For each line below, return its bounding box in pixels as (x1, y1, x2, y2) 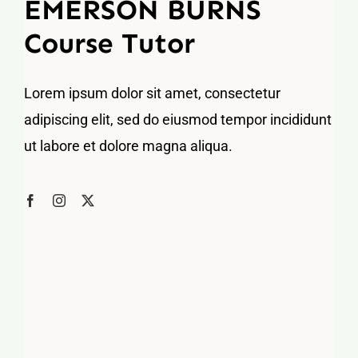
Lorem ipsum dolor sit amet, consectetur (23, 85, 280, 102)
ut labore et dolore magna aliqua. (23, 137, 233, 155)
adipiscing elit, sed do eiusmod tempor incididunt (23, 111, 332, 129)
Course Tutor (23, 26, 195, 61)
